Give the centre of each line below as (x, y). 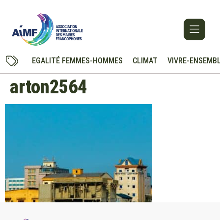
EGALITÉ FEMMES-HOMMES (77, 61)
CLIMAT (145, 61)
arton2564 (48, 87)
